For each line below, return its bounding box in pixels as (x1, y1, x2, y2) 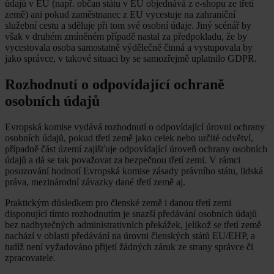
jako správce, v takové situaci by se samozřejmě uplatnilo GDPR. (5, 53, 257, 64)
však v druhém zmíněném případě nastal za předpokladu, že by (5, 31, 247, 42)
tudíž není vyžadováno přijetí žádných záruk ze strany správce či (5, 241, 253, 252)
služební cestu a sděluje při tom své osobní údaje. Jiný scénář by (5, 20, 251, 31)
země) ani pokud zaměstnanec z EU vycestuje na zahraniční (5, 9, 235, 20)
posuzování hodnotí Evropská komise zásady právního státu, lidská (5, 165, 263, 176)
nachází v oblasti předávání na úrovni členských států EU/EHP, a (5, 230, 255, 241)
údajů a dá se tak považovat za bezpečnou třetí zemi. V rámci (5, 154, 240, 165)
